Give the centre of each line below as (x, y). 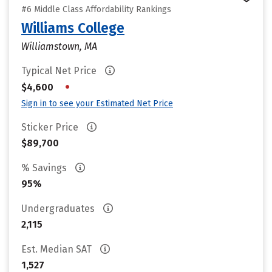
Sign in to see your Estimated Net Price (97, 104)
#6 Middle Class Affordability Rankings (96, 9)
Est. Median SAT (58, 249)
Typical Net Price (60, 71)
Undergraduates (59, 209)
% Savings (45, 168)
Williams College (73, 28)
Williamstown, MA (59, 46)
